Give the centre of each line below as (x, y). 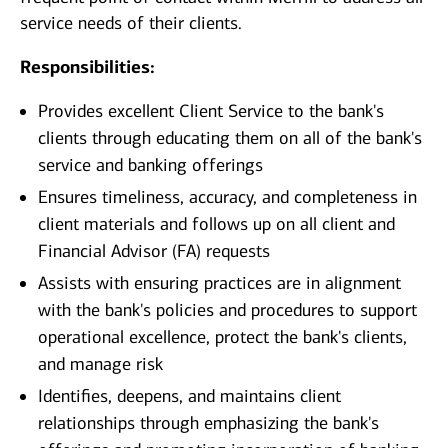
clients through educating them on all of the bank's (230, 138)
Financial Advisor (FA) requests (154, 251)
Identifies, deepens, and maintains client (189, 396)
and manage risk (100, 364)
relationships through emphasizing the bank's (208, 423)
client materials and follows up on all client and (216, 224)
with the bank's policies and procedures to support (227, 310)
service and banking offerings (150, 165)
